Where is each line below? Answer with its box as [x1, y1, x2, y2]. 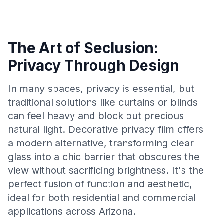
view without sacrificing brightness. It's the [8, 164, 204, 176]
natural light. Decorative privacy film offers [8, 124, 203, 135]
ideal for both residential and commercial [8, 192, 196, 203]
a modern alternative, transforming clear [8, 137, 194, 149]
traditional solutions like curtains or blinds [8, 96, 198, 108]
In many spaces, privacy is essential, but [8, 83, 194, 94]
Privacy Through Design [8, 56, 179, 74]
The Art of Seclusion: [8, 39, 158, 56]
